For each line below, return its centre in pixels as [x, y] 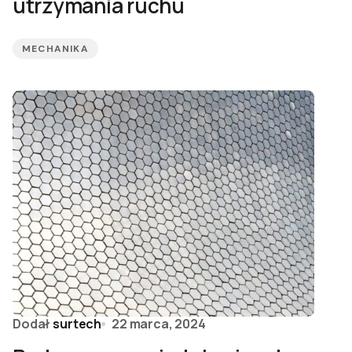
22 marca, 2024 [159, 324]
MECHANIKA [55, 49]
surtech [77, 324]
